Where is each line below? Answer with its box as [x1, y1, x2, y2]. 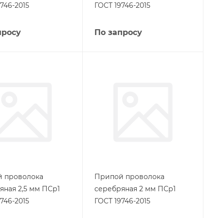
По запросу [94, 27, 142, 37]
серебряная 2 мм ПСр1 [94, 184, 176, 193]
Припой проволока [94, 172, 164, 181]
